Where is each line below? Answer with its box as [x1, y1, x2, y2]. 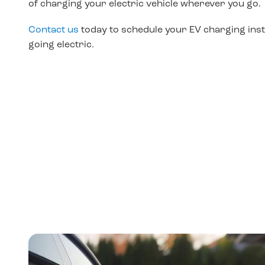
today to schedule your [79, 25, 187, 35]
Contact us [28, 25, 79, 35]
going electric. [28, 40, 94, 50]
